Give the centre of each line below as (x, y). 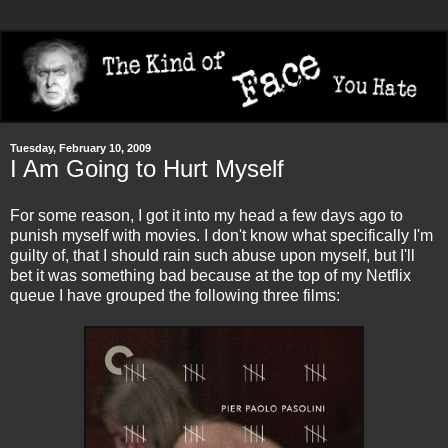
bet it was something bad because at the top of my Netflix (210, 276)
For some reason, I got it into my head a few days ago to (206, 216)
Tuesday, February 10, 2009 (80, 148)
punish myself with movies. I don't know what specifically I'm (221, 236)
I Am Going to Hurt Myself (147, 168)
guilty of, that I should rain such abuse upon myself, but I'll (212, 256)
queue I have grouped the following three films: (175, 296)
